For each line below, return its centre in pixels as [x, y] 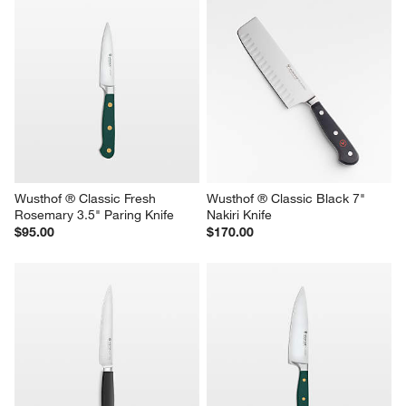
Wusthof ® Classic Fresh [87, 199]
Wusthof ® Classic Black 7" [288, 199]
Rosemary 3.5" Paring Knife [95, 215]
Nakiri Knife [239, 215]
